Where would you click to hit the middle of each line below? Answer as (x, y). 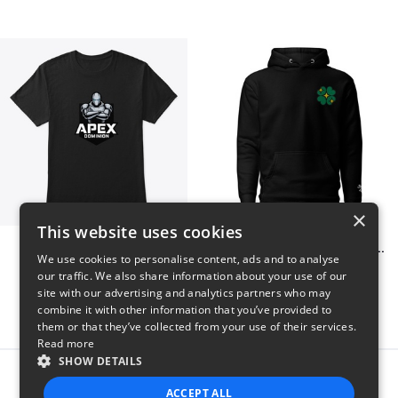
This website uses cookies (140, 232)
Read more (66, 343)
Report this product (217, 377)
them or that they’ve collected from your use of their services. (197, 326)
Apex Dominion (93, 248)
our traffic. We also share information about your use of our (192, 276)
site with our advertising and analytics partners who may (184, 293)
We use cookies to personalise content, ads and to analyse (189, 259)
